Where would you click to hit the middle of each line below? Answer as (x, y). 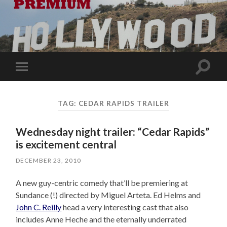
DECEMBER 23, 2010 (49, 161)
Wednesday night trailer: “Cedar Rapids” (113, 132)
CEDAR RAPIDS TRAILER (124, 103)
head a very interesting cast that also (125, 207)
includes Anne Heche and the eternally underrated (101, 219)
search (214, 78)
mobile (36, 82)
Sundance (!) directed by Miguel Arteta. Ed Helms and (108, 195)
